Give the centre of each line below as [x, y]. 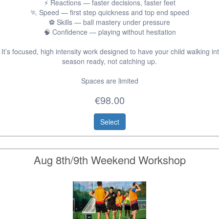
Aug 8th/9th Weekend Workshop [109, 160]
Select [109, 122]
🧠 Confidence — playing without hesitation [109, 32]
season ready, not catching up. [109, 61]
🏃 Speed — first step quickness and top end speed [109, 12]
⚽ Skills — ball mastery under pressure [109, 22]
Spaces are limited [109, 81]
